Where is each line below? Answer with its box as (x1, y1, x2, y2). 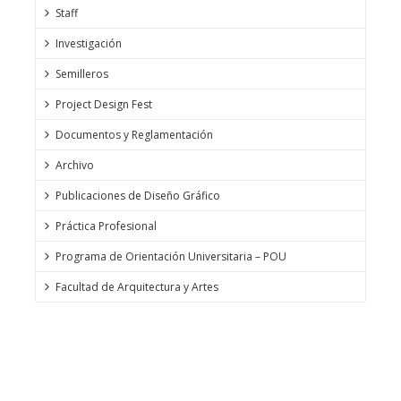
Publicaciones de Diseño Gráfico (55, 187, 220, 203)
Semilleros (55, 65, 108, 81)
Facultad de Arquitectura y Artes (55, 278, 218, 294)
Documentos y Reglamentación (55, 126, 213, 142)
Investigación (55, 35, 122, 51)
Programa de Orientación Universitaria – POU (55, 248, 286, 264)
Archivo (55, 157, 94, 173)
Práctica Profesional (55, 218, 157, 234)
